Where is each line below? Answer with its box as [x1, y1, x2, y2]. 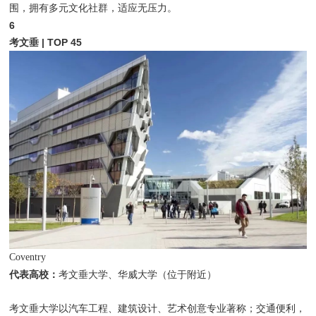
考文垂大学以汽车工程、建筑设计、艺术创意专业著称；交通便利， [9, 303, 306, 315]
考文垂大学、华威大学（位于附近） [59, 269, 217, 281]
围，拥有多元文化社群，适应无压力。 [9, 3, 178, 14]
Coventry [9, 252, 47, 263]
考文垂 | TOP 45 [9, 37, 83, 49]
